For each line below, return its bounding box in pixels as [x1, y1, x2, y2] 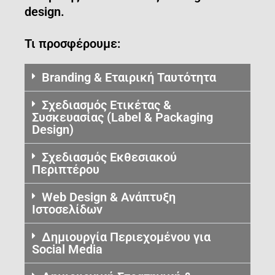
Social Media [32, 241, 103, 257]
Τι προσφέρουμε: [25, 36, 120, 51]
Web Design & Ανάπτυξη [42, 189, 176, 204]
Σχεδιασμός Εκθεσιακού [42, 149, 177, 165]
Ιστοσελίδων [32, 201, 103, 217]
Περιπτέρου [32, 161, 99, 177]
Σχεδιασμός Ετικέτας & [42, 97, 171, 112]
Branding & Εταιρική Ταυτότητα [42, 69, 216, 85]
